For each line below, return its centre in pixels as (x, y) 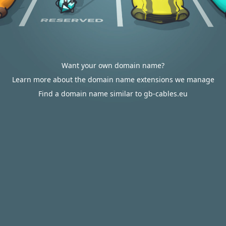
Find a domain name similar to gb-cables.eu (113, 94)
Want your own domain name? (113, 65)
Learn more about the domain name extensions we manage (113, 79)
